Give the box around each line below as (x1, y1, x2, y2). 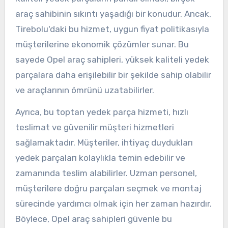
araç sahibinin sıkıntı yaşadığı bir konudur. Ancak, (15, 8, 211, 19)
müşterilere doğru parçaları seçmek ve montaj (15, 183, 202, 193)
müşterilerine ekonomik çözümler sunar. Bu (15, 39, 189, 49)
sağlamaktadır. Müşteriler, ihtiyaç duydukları (15, 137, 193, 148)
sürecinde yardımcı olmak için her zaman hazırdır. (15, 198, 212, 209)
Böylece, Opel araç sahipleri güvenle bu (15, 213, 172, 224)
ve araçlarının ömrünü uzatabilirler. (15, 84, 154, 95)
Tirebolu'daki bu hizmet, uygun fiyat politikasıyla (15, 23, 209, 34)
